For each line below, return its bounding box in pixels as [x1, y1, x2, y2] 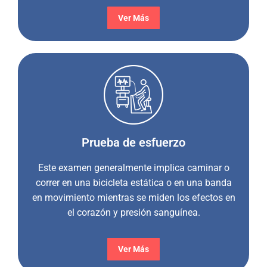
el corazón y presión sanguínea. [67, 207, 200, 218]
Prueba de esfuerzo [82, 135, 185, 150]
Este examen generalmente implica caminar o [38, 162, 229, 173]
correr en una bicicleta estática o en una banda [35, 177, 232, 188]
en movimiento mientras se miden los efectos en [32, 192, 235, 203]
